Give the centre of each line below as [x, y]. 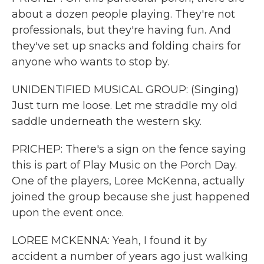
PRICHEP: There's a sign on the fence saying [129, 149]
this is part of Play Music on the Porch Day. [124, 165]
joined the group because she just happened [131, 197]
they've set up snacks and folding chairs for [126, 46]
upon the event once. [68, 213]
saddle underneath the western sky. [107, 121]
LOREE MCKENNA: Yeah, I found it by [109, 240]
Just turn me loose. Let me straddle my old [125, 105]
